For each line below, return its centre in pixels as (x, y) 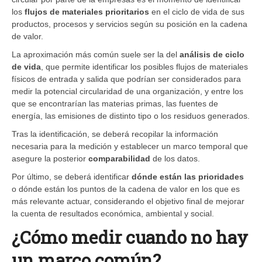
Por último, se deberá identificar (72, 176)
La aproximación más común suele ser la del (96, 54)
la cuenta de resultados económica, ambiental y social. (113, 213)
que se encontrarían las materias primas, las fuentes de (115, 103)
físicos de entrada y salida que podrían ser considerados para (126, 79)
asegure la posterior (50, 158)
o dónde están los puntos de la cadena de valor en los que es (126, 189)
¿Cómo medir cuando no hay (130, 237)
